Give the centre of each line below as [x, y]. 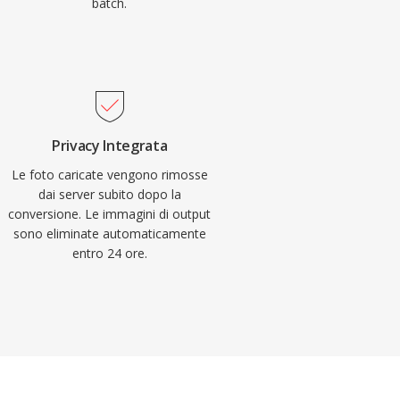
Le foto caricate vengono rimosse [109, 175]
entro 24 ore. [109, 253]
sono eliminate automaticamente [109, 233]
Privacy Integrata [109, 146]
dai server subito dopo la [109, 194]
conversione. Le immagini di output [110, 214]
